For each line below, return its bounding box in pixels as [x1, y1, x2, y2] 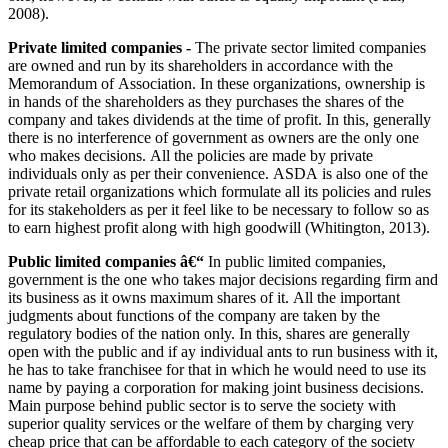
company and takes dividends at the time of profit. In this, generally [8, 110, 431, 128]
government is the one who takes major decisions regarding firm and [8, 270, 438, 288]
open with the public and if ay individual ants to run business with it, [8, 342, 438, 360]
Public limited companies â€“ [8, 252, 204, 270]
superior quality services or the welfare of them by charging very [8, 414, 414, 432]
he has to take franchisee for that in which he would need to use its [8, 360, 426, 378]
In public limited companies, [204, 252, 386, 270]
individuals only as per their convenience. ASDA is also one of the [8, 164, 428, 182]
